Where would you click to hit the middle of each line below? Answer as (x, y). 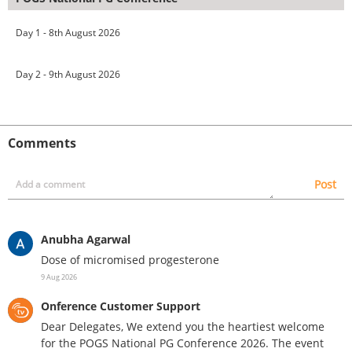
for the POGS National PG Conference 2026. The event (182, 343)
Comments (42, 143)
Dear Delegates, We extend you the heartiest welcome (183, 326)
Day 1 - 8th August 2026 (68, 32)
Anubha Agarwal (86, 239)
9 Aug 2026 (59, 277)
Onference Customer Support (121, 306)
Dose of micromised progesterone (130, 259)
